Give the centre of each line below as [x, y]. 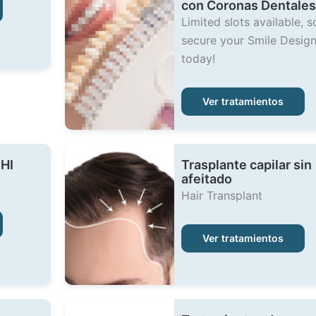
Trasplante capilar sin [246, 165]
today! [198, 59]
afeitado [206, 179]
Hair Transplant [221, 195]
